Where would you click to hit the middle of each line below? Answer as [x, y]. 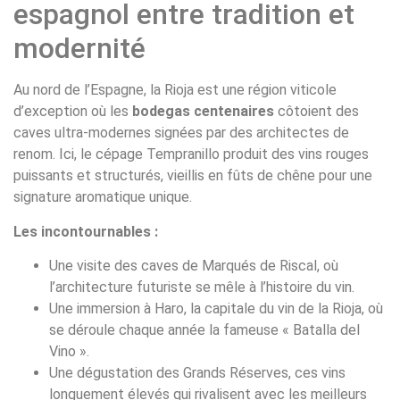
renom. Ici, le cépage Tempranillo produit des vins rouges [191, 154]
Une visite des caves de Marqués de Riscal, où [194, 266]
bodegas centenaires [203, 112]
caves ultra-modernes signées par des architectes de [181, 133]
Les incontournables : [86, 231]
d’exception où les [73, 112]
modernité [79, 49]
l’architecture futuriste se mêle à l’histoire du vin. [202, 287]
